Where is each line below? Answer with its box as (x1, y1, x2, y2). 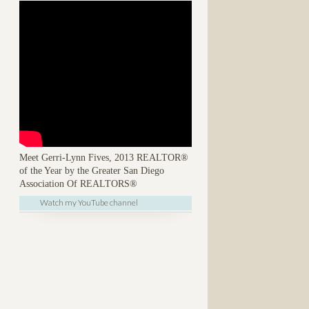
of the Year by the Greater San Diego (19, 165, 164, 176)
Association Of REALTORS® (19, 178, 140, 189)
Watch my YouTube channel (40, 197, 138, 208)
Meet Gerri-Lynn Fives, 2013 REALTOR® (19, 152, 188, 163)
